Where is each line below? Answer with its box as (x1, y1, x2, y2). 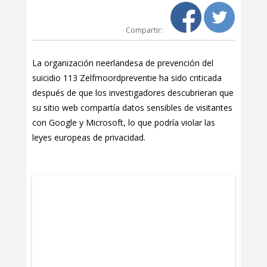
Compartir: (126, 25, 164, 35)
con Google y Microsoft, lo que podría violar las (32, 117, 215, 128)
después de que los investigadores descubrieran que (32, 87, 234, 98)
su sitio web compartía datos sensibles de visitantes (32, 102, 232, 113)
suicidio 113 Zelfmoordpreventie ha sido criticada (32, 72, 222, 83)
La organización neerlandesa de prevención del (32, 57, 213, 69)
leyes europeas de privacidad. (32, 132, 145, 143)
